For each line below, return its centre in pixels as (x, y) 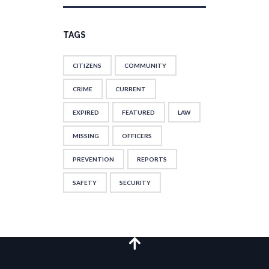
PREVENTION (93, 159)
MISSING (86, 135)
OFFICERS (137, 135)
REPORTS (152, 159)
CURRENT (131, 89)
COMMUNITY (145, 65)
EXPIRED (86, 112)
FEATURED (138, 112)
